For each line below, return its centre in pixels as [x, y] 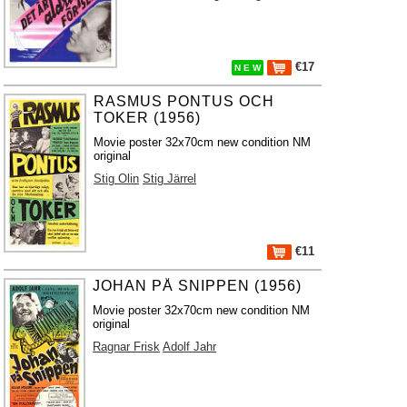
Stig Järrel [170, 179]
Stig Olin [117, 179]
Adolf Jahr [190, 347]
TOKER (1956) [148, 118]
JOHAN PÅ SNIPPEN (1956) [198, 286]
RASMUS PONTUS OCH [184, 101]
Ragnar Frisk [127, 347]
